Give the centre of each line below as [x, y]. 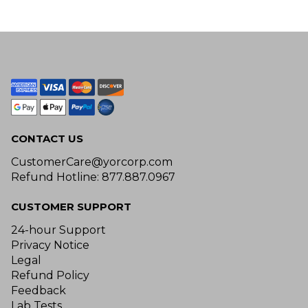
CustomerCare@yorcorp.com [92, 162]
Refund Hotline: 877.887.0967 [93, 177]
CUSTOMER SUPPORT [71, 206]
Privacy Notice [50, 245]
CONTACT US [47, 138]
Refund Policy [50, 275]
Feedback [38, 290]
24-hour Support [58, 230]
